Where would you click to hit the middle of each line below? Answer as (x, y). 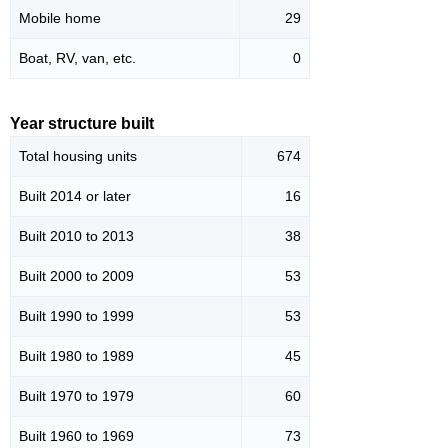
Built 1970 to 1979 (76, 396)
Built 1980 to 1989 (76, 356)
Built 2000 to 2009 (76, 276)
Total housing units (78, 156)
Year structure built (82, 124)
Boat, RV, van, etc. (77, 58)
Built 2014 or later (75, 196)
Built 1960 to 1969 (76, 436)
